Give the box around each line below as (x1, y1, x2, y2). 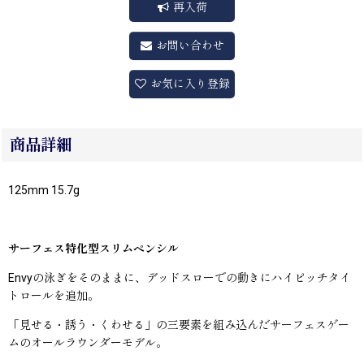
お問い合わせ (155, 39, 224, 52)
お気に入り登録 (149, 77, 230, 90)
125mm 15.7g (8, 184, 80, 197)
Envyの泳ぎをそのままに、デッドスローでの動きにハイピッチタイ (8, 271, 351, 285)
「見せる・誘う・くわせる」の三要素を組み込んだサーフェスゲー (8, 318, 349, 332)
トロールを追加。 (8, 289, 99, 303)
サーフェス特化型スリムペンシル (8, 242, 179, 256)
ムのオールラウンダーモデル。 (8, 336, 167, 350)
